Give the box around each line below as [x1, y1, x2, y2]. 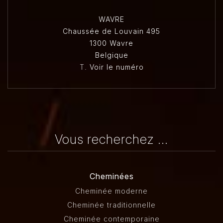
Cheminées [89, 171, 134, 181]
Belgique [95, 51, 128, 59]
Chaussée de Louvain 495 [63, 27, 160, 35]
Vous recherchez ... [55, 131, 168, 147]
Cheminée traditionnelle [67, 201, 156, 209]
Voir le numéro [89, 63, 144, 71]
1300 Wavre [90, 39, 133, 47]
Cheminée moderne [75, 187, 148, 195]
